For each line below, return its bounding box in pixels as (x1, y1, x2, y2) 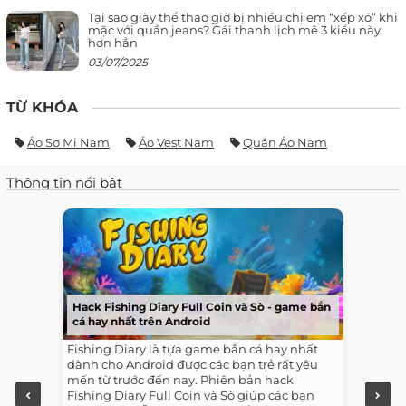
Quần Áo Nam (243, 134, 327, 150)
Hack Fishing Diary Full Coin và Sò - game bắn (72, 299, 331, 314)
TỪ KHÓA (6, 98, 78, 116)
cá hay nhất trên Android (72, 314, 210, 328)
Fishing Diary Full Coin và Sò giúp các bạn (67, 387, 314, 402)
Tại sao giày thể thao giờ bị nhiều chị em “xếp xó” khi (88, 9, 398, 24)
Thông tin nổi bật (6, 173, 122, 191)
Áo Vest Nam (139, 134, 214, 150)
